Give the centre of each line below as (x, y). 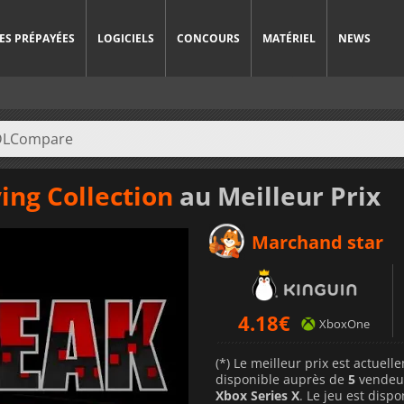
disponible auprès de (282, 379)
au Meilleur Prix (277, 195)
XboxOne (344, 323)
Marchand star (317, 242)
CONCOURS (208, 38)
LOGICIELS (126, 38)
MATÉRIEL (289, 38)
